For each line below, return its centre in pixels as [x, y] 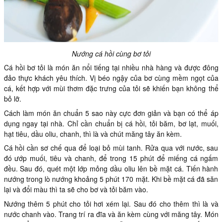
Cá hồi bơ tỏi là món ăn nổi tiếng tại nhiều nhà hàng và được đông [111, 68]
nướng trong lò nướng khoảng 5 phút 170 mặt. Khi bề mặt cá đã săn [111, 179]
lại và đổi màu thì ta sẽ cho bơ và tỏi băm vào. [76, 190]
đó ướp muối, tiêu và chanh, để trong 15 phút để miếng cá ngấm [111, 158]
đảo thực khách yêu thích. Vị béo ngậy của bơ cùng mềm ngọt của [111, 78]
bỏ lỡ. [12, 99]
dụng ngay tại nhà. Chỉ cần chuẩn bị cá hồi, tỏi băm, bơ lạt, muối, [111, 123]
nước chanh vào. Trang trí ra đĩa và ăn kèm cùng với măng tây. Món [111, 214]
